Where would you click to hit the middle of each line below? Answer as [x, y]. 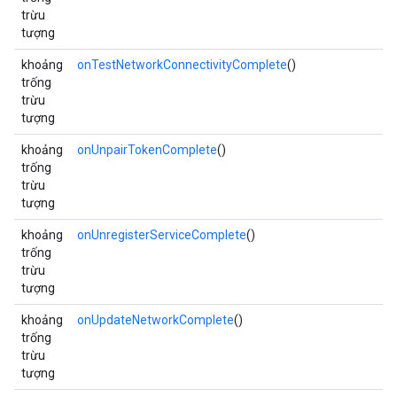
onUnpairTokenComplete [147, 150]
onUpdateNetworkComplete [156, 320]
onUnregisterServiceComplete [162, 235]
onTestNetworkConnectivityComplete [182, 65]
